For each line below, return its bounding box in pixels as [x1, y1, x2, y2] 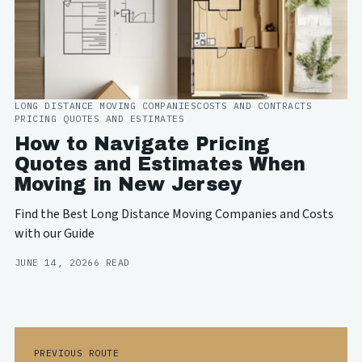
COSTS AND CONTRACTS [196, 99, 313, 112]
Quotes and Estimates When [14, 154, 305, 175]
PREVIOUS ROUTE [33, 347, 120, 360]
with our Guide [14, 225, 95, 243]
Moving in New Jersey [14, 175, 242, 196]
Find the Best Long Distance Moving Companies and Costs [14, 205, 334, 224]
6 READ [93, 256, 130, 269]
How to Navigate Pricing [14, 134, 270, 155]
